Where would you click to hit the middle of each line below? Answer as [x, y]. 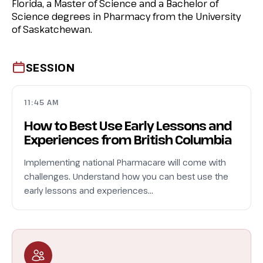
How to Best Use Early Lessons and [128, 125]
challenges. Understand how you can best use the [126, 176]
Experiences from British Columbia [128, 139]
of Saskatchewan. [52, 29]
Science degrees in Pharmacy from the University [126, 16]
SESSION [50, 67]
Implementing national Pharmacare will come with [125, 162]
